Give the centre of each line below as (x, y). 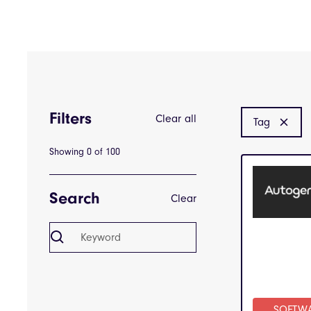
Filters (70, 118)
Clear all (176, 118)
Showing (68, 152)
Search (75, 198)
